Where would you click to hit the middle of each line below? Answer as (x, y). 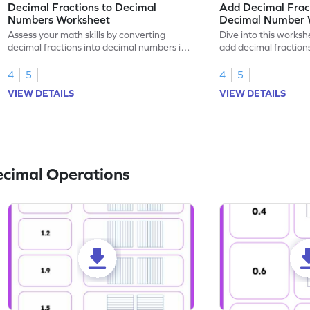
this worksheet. (41, 59)
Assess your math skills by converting (87, 34)
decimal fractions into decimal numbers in (97, 47)
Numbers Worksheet (59, 19)
